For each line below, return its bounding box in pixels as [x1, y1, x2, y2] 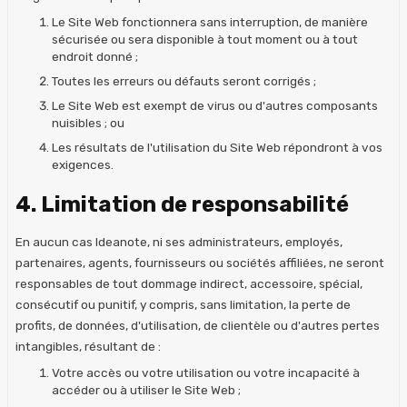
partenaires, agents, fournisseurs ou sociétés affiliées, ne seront [15, 254, 384, 270]
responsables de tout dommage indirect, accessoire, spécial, [15, 275, 362, 291]
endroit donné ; [52, 48, 138, 64]
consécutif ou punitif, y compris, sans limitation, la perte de [15, 296, 351, 312]
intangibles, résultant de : [15, 338, 161, 353]
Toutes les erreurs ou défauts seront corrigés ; [52, 73, 316, 88]
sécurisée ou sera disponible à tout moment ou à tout [52, 31, 358, 46]
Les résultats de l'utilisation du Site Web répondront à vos [52, 139, 382, 154]
